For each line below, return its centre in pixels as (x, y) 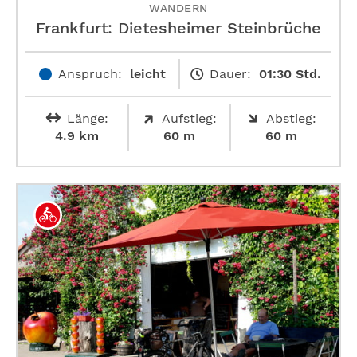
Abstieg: (291, 118)
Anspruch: (90, 73)
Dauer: (230, 73)
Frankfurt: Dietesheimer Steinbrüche (178, 27)
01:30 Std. (290, 73)
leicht (147, 73)
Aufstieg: (189, 118)
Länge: (87, 118)
